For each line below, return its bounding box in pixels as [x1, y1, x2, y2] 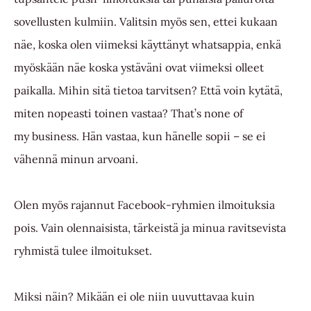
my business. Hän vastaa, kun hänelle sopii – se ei [14, 129, 266, 144]
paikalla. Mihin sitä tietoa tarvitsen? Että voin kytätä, [14, 83, 283, 98]
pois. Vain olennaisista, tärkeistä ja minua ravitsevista [14, 221, 286, 235]
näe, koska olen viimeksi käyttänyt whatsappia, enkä [14, 37, 281, 52]
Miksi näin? [14, 289, 74, 304]
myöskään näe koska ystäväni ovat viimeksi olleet [14, 60, 264, 75]
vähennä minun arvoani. [14, 152, 138, 167]
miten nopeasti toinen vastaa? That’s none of [14, 106, 243, 121]
